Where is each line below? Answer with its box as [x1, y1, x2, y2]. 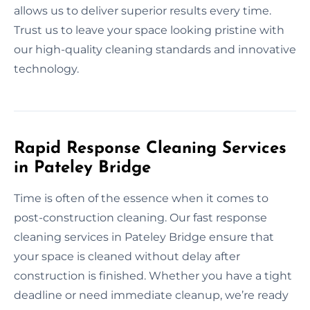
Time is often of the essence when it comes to [14, 191, 268, 205]
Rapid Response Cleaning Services [14, 140, 286, 157]
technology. [14, 62, 79, 75]
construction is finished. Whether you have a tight [14, 268, 292, 282]
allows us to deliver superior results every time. [14, 3, 271, 17]
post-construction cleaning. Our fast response [14, 210, 267, 224]
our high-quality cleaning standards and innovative [14, 42, 296, 56]
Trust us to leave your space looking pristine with [14, 23, 284, 37]
